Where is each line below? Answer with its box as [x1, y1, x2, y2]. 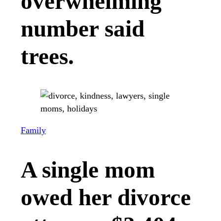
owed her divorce [21, 184, 191, 210]
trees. [21, 43, 74, 69]
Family [21, 125, 46, 135]
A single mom [21, 156, 155, 183]
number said [21, 15, 145, 41]
